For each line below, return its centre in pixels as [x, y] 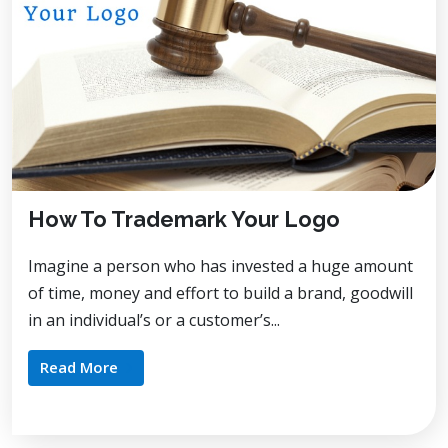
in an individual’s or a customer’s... [154, 319]
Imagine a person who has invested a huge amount [220, 265]
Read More [79, 366]
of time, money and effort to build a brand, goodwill [220, 292]
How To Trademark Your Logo [184, 219]
